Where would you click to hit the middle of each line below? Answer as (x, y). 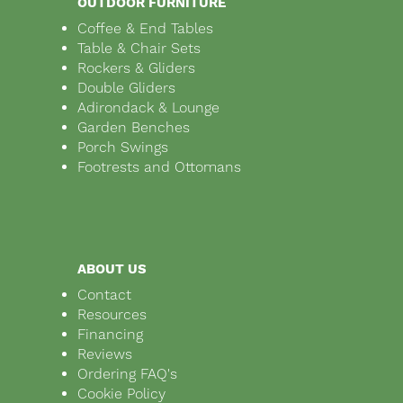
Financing (110, 335)
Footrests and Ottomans (159, 167)
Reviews (105, 354)
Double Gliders (126, 88)
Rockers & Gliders (136, 68)
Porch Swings (123, 148)
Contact (104, 295)
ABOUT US (112, 269)
